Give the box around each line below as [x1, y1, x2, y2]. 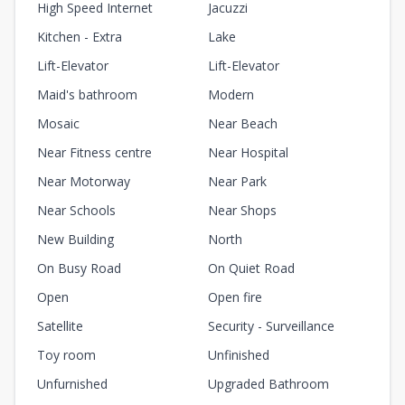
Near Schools [37, 202, 116, 220]
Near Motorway [37, 173, 130, 191]
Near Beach [208, 115, 278, 133]
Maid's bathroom [37, 86, 137, 104]
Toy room [37, 346, 96, 364]
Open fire [208, 288, 262, 306]
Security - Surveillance [208, 317, 334, 335]
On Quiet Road [208, 259, 295, 278]
